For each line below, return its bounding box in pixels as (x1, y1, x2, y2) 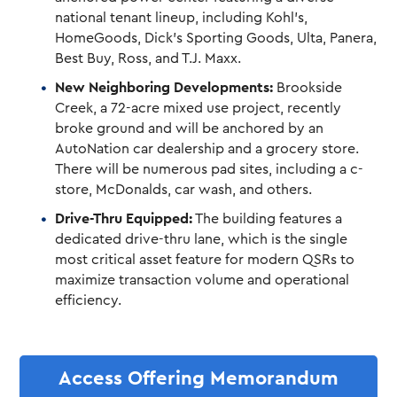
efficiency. (55, 292, 122, 307)
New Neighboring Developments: (55, 80, 274, 95)
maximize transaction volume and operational (55, 272, 350, 287)
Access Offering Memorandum (58, 368, 339, 388)
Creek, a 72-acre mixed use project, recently (55, 100, 342, 115)
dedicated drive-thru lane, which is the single (55, 231, 348, 246)
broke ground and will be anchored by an (55, 121, 324, 136)
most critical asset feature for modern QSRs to (55, 252, 355, 267)
